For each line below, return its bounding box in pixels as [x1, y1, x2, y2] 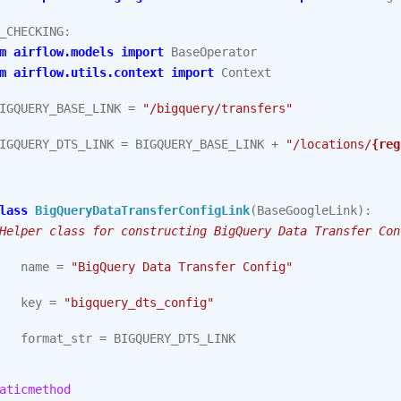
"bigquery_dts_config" [64, 295, 214, 310]
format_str [21, 331, 92, 346]
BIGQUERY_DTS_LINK [114, 331, 235, 346]
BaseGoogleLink [257, 203, 357, 218]
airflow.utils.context [13, 65, 164, 80]
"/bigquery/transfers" [142, 101, 293, 115]
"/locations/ [286, 137, 371, 151]
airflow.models [13, 45, 114, 59]
